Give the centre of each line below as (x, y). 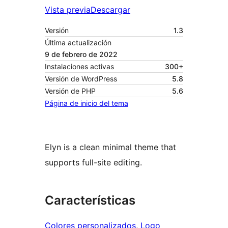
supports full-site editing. (93, 163)
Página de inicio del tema (87, 103)
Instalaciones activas (79, 67)
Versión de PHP (70, 91)
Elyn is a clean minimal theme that (110, 147)
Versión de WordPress (81, 79)
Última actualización (78, 43)
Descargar (110, 10)
